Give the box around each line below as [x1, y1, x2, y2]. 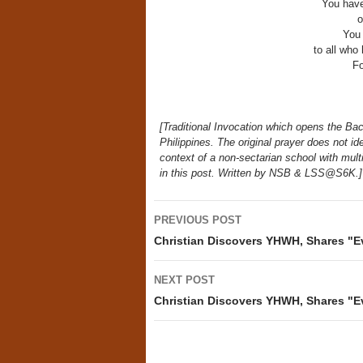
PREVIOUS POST [153, 214, 241, 226]
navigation [152, 230, 247, 254]
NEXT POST [153, 274, 215, 286]
